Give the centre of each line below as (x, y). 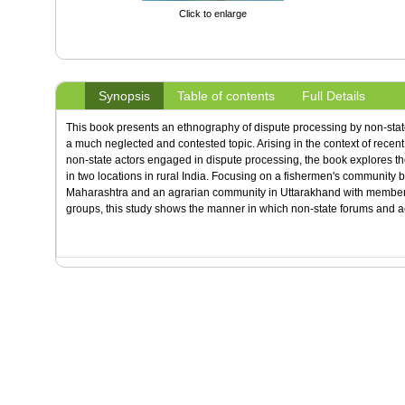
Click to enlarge (212, 13)
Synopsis (124, 95)
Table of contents (226, 95)
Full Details (333, 95)
